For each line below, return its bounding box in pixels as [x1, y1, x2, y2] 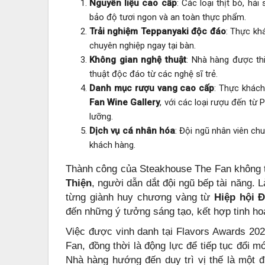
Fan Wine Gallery [89, 96, 160, 108]
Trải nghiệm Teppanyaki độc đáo [89, 25, 226, 37]
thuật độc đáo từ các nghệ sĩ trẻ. [89, 68, 218, 79]
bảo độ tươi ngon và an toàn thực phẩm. [89, 11, 246, 22]
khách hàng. [89, 139, 135, 150]
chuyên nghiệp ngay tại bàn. [89, 40, 196, 51]
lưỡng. [89, 111, 113, 122]
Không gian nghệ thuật [89, 54, 186, 65]
